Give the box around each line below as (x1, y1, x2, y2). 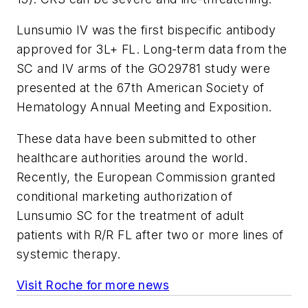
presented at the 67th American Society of (16, 80, 265, 96)
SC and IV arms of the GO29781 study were (16, 61, 270, 76)
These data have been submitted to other (16, 131, 257, 146)
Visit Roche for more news (16, 278, 169, 293)
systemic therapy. (16, 246, 121, 261)
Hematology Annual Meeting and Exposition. (16, 100, 272, 115)
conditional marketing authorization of (16, 188, 233, 203)
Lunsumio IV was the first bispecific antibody (16, 23, 276, 38)
